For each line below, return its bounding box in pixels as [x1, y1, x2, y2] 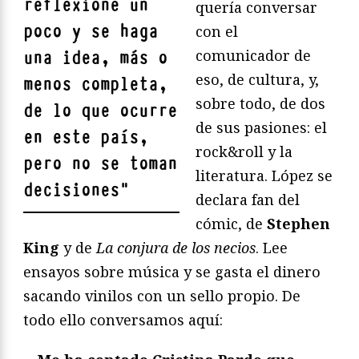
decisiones [23, 179, 119, 203]
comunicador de [196, 46, 311, 66]
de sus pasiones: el [196, 118, 327, 138]
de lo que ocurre [23, 99, 177, 123]
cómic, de [196, 214, 267, 234]
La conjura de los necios [96, 238, 256, 258]
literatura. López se [196, 166, 333, 186]
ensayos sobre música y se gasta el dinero [23, 262, 321, 282]
